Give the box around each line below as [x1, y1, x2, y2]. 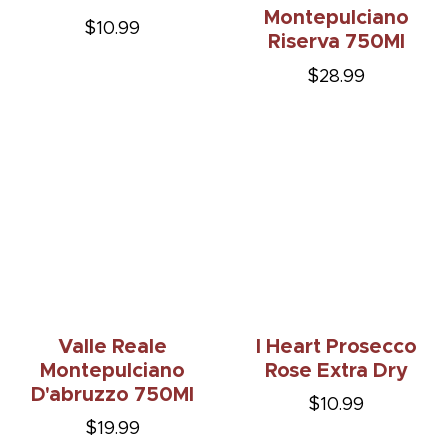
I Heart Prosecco [255, 336, 417, 357]
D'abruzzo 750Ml [30, 384, 194, 405]
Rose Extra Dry [264, 360, 408, 381]
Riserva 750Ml [267, 32, 405, 53]
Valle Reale [57, 336, 167, 357]
